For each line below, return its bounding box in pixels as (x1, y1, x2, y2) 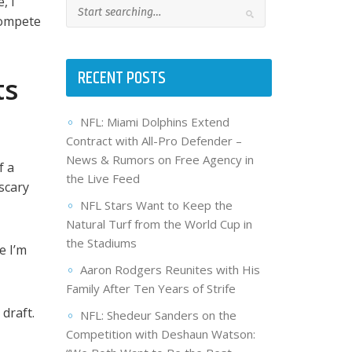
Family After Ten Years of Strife (65, 280, 236, 297)
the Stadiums (65, 235, 137, 251)
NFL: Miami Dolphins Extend (79, 114, 229, 130)
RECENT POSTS (77, 65, 166, 93)
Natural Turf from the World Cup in (65, 216, 252, 233)
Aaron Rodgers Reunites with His (79, 262, 260, 278)
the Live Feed (65, 170, 140, 187)
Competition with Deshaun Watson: (65, 326, 255, 343)
